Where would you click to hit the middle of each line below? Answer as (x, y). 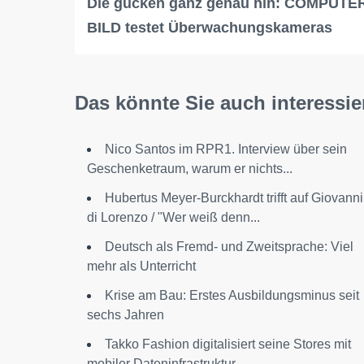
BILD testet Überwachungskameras (210, 27)
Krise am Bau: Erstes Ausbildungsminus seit (232, 295)
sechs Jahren (126, 314)
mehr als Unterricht (141, 266)
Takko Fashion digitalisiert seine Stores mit (228, 344)
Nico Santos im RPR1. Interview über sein (226, 149)
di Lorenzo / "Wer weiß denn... (173, 217)
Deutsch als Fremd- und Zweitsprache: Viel (229, 246)
